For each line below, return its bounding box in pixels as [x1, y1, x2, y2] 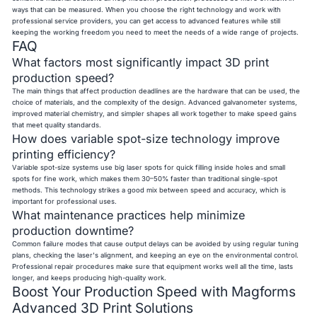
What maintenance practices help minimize [12, 207, 246, 222]
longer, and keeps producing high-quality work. [12, 273, 167, 282]
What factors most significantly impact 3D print [12, 54, 270, 69]
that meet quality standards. [12, 120, 102, 129]
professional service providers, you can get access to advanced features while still [12, 16, 281, 25]
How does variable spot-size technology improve [12, 131, 280, 146]
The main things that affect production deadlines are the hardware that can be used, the [12, 86, 301, 95]
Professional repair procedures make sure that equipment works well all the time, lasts [12, 262, 294, 270]
